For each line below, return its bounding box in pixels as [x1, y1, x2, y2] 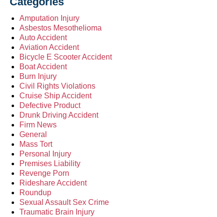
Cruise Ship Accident [19, 91, 92, 100]
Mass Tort [19, 139, 52, 148]
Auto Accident [19, 33, 67, 42]
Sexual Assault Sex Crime [19, 198, 109, 206]
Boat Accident [19, 62, 67, 71]
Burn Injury [19, 72, 57, 80]
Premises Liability [19, 159, 80, 168]
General [19, 130, 47, 139]
